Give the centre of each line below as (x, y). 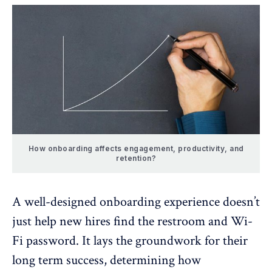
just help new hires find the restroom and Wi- (132, 222)
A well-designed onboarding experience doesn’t (136, 202)
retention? (136, 158)
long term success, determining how (107, 260)
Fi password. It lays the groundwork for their (130, 241)
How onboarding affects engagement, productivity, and (136, 149)
